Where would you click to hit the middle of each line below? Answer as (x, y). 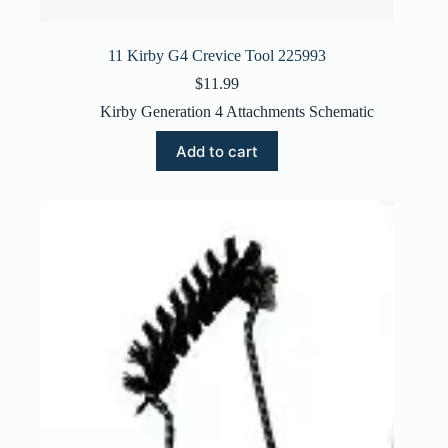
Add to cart (217, 151)
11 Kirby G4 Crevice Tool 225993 (217, 56)
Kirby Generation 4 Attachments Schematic (237, 112)
